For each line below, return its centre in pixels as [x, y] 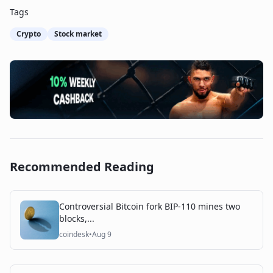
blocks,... [77, 218]
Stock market [78, 34]
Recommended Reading [82, 167]
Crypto [29, 34]
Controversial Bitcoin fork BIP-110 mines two [150, 206]
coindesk [74, 234]
